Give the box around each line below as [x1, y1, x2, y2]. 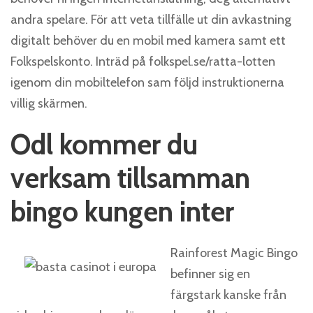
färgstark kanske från [170, 287, 286, 303]
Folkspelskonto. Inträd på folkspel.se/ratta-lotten [10, 54, 275, 69]
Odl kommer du [10, 127, 198, 161]
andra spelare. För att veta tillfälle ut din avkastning [10, 12, 291, 27]
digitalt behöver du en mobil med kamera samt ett [10, 33, 286, 48]
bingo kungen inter [10, 194, 234, 228]
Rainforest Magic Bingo [170, 245, 298, 261]
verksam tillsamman [10, 161, 250, 195]
